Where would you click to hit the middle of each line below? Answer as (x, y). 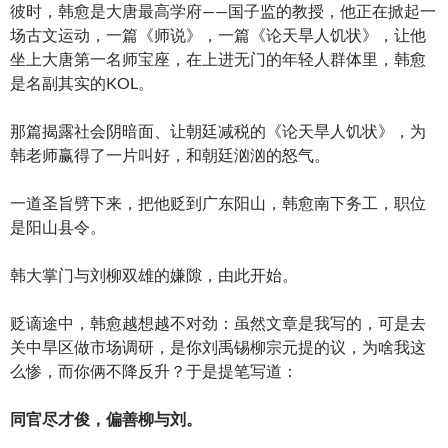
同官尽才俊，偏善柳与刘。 (106, 418)
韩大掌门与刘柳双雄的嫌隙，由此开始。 (154, 274)
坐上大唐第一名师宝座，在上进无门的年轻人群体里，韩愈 (218, 58)
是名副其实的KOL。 (82, 82)
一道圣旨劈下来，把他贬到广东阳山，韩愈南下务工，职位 (218, 202)
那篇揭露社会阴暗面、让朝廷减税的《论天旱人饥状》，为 (218, 130)
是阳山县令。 (58, 226)
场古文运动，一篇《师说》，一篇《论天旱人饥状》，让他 (218, 34)
